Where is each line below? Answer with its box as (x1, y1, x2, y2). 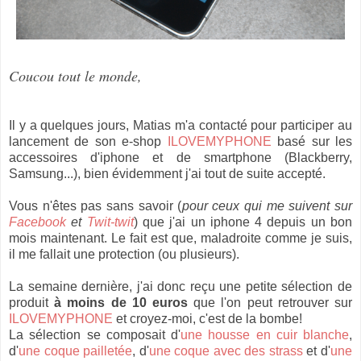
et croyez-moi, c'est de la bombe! (113, 312, 302, 326)
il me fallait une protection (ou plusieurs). (9, 247, 239, 262)
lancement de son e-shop (9, 135, 168, 149)
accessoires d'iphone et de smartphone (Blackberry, (9, 151, 352, 165)
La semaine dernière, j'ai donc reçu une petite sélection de (9, 280, 352, 294)
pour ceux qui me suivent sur (181, 199, 352, 214)
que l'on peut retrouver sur (188, 296, 353, 310)
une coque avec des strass (148, 344, 303, 359)
